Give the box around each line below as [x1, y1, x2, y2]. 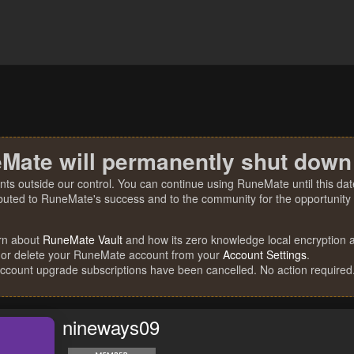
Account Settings [223, 247, 307, 262]
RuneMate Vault [43, 232, 122, 247]
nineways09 [62, 313, 160, 341]
